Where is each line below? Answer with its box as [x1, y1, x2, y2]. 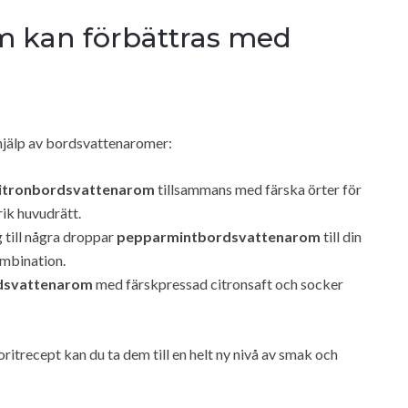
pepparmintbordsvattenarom [117, 227, 321, 245]
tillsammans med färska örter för [155, 179, 362, 198]
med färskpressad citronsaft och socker [93, 274, 343, 292]
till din [321, 227, 362, 245]
